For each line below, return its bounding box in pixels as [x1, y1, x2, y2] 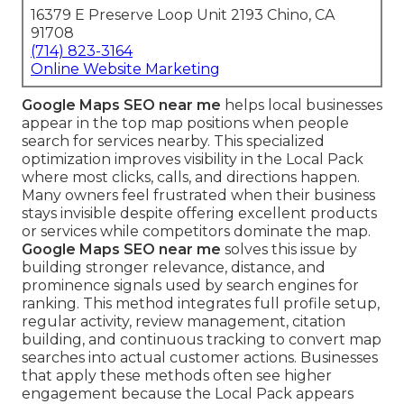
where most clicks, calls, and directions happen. [22, 169, 360, 187]
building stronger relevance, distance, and [22, 259, 326, 277]
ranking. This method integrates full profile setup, [22, 295, 380, 313]
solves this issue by [221, 241, 357, 259]
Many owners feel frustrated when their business [22, 187, 375, 205]
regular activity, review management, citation [22, 313, 345, 331]
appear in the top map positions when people [22, 115, 349, 133]
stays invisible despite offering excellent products [22, 205, 377, 223]
